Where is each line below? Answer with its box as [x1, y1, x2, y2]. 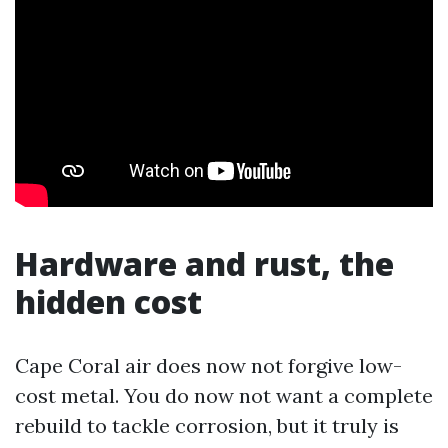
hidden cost [15, 280, 202, 323]
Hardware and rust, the [15, 242, 394, 285]
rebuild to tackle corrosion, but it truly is [15, 413, 399, 438]
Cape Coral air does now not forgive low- [15, 353, 402, 378]
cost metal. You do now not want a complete [15, 383, 433, 408]
